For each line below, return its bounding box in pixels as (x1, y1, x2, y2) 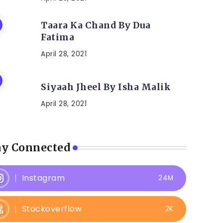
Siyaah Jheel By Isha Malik (41, 81, 171, 93)
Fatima (41, 31, 75, 43)
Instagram (21, 172, 65, 184)
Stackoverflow (21, 203, 82, 215)
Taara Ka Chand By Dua (41, 19, 151, 31)
